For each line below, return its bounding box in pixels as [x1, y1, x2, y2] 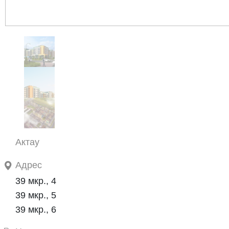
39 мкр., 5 [15, 190, 56, 200]
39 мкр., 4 [15, 175, 56, 186]
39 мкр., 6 [15, 204, 56, 215]
